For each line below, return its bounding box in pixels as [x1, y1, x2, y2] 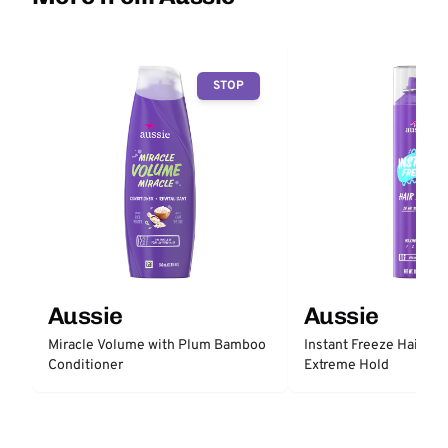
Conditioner [48, 357, 123, 374]
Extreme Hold [304, 357, 389, 374]
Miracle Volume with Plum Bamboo [48, 337, 266, 354]
